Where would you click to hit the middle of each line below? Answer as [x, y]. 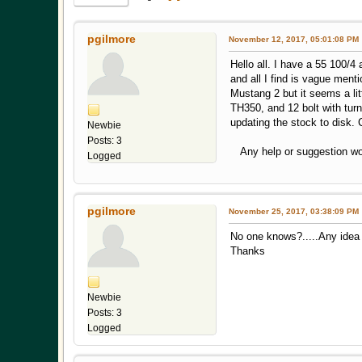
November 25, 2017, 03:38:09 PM [294, 212]
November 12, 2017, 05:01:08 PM [294, 40]
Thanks [248, 251]
